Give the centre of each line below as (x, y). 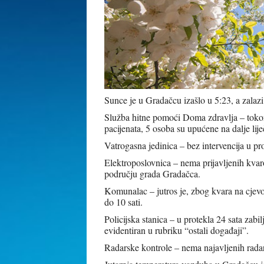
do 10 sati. (123, 202)
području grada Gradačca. (152, 174)
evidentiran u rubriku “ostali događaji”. (176, 230)
